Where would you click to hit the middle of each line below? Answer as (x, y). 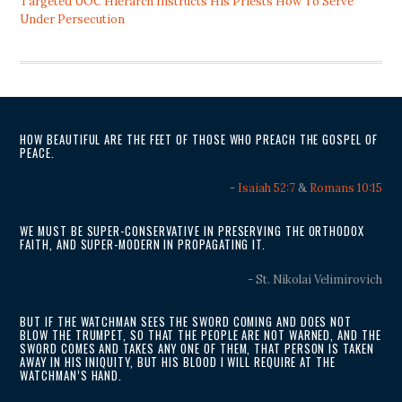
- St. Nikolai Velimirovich (315, 279)
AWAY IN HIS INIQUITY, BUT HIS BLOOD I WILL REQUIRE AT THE (178, 363)
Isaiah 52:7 (266, 188)
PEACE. (37, 153)
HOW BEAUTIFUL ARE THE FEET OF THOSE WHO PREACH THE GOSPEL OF (199, 140)
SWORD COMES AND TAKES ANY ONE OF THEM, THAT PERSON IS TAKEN (197, 349)
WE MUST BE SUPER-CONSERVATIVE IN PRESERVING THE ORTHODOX (192, 231)
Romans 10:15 (345, 188)
